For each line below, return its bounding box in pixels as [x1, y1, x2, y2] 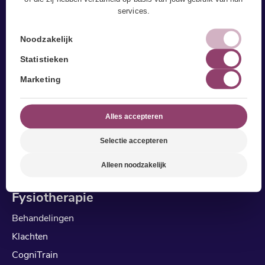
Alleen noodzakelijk [101, 160, 166, 169]
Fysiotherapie [12, 188, 93, 206]
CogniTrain [12, 248, 58, 261]
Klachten [12, 230, 48, 243]
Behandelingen [12, 211, 74, 225]
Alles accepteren [105, 112, 163, 120]
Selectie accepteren [100, 136, 167, 144]
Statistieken [20, 54, 69, 63]
